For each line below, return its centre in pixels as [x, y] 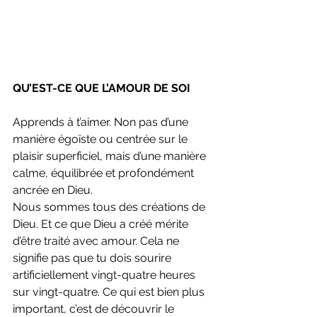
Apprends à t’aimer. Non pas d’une [102, 122]
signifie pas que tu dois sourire [93, 258]
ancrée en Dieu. [53, 190]
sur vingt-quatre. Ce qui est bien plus [110, 292]
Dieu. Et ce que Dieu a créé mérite [102, 224]
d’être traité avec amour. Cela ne [97, 241]
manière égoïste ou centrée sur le [102, 139]
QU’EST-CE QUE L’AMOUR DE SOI [102, 88]
